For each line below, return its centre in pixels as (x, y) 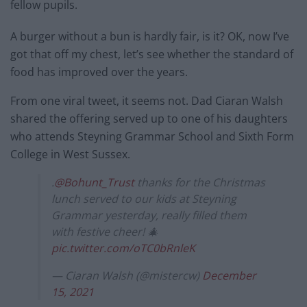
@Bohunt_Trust (94, 182)
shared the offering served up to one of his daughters (149, 118)
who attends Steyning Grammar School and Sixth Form (152, 136)
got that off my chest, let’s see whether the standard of (152, 54)
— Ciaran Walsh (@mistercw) (127, 275)
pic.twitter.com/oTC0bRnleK (123, 248)
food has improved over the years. (99, 72)
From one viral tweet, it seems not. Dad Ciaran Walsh (147, 100)
